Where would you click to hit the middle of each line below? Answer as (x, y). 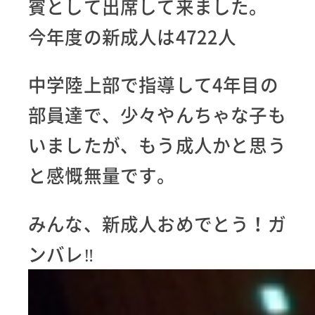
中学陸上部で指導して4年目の (153, 85)
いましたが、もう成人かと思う (157, 145)
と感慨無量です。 (102, 175)
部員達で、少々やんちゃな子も (157, 115)
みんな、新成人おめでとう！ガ (157, 223)
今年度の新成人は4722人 (133, 36)
